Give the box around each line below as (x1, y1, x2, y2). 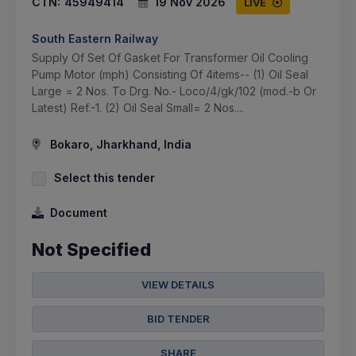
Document (50, 205, 107, 219)
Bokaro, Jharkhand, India (47, 137, 192, 151)
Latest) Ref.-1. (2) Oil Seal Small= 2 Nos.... (32, 100, 244, 114)
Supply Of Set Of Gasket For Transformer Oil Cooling (32, 50, 308, 64)
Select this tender (54, 170, 155, 184)
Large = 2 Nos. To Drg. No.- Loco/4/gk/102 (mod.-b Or (32, 83, 316, 98)
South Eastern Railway (32, 31, 158, 45)
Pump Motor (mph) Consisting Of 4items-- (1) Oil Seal (32, 67, 308, 81)
